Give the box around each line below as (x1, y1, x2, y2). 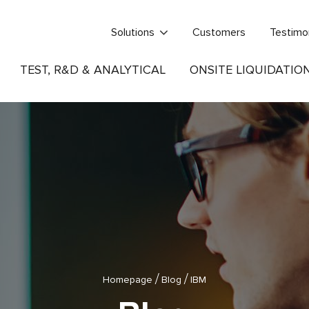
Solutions (110, 26, 154, 39)
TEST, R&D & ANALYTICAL (19, 62, 166, 77)
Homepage (102, 274, 152, 286)
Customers (192, 26, 246, 39)
